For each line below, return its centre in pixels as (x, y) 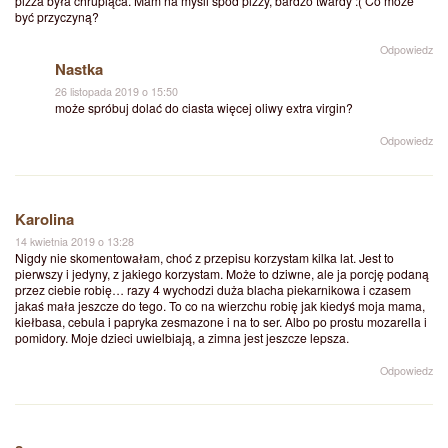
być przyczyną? (57, 16)
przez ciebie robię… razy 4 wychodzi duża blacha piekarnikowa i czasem (213, 289)
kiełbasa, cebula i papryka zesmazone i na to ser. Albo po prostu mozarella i (221, 321)
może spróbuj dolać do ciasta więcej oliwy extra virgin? (204, 107)
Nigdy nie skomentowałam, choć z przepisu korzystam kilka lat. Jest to (204, 257)
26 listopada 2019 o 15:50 (116, 91)
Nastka (79, 68)
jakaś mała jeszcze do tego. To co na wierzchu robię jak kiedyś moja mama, (220, 305)
